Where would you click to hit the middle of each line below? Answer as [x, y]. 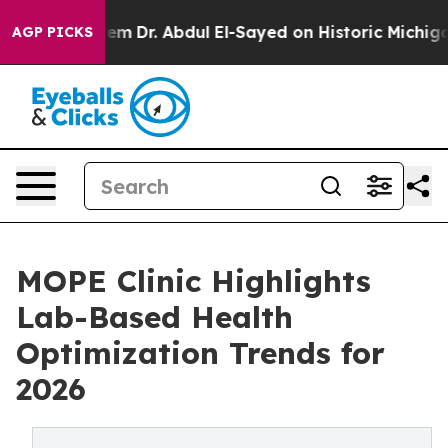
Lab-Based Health [154, 317]
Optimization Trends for [200, 353]
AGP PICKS [52, 32]
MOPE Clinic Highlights [193, 281]
